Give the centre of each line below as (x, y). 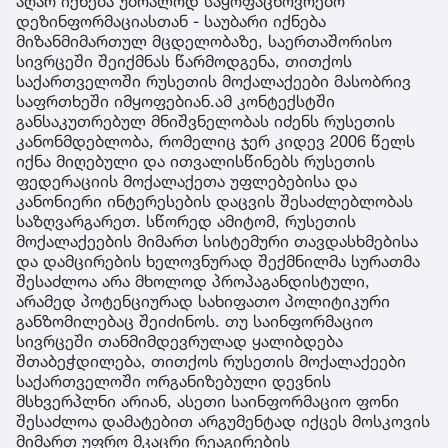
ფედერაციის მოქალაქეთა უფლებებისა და (186, 180)
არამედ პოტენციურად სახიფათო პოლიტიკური (203, 300)
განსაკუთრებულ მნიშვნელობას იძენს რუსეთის (205, 120)
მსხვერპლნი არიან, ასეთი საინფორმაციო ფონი (207, 400)
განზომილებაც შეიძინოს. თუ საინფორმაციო (194, 320)
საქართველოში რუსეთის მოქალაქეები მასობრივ (213, 80)
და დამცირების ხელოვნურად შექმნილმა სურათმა (218, 260)
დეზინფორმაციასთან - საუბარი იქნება (171, 20)
